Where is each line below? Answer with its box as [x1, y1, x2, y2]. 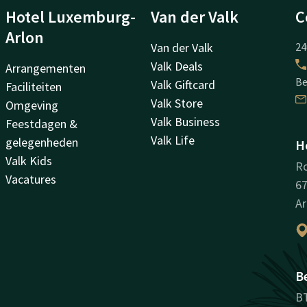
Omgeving [5, 97, 59, 113]
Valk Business [150, 114, 220, 130]
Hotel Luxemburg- [5, 6, 136, 27]
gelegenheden [5, 134, 79, 150]
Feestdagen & [5, 116, 78, 132]
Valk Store [150, 95, 203, 111]
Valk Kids [5, 153, 53, 169]
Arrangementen [5, 60, 86, 76]
